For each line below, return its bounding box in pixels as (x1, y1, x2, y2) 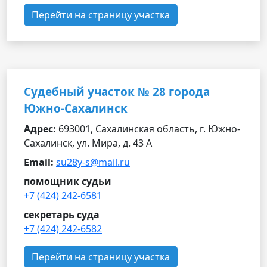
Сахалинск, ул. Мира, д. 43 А (24, 136, 152, 150)
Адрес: (24, 122, 56, 135)
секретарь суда (24, 208, 100, 221)
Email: (24, 156, 54, 169)
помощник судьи (24, 175, 111, 188)
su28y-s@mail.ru (56, 156, 130, 169)
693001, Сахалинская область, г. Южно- (56, 122, 240, 135)
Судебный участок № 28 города (24, 84, 210, 100)
